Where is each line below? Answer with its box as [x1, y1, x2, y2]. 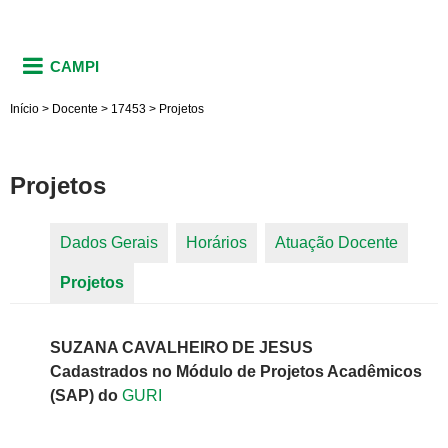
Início [10, 101, 39, 116]
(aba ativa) [124, 274, 202, 292]
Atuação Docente [275, 234, 398, 252]
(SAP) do [50, 387, 122, 405]
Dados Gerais [60, 234, 158, 252]
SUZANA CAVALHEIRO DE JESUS [50, 339, 313, 357]
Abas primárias [10, 247, 182, 275]
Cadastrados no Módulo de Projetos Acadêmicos [50, 363, 422, 381]
